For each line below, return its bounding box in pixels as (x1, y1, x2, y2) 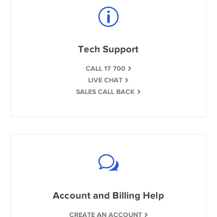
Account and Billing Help (53, 190, 164, 201)
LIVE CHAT (88, 76, 123, 84)
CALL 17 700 (85, 64, 125, 72)
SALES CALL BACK (76, 88, 135, 95)
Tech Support (78, 44, 139, 54)
